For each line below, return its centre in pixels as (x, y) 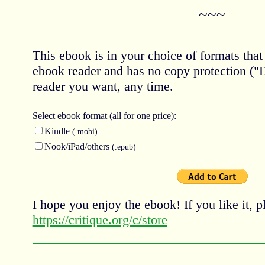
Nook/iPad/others (78, 146)
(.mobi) (85, 131)
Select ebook (57, 115)
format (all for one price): (129, 115)
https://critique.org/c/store (100, 219)
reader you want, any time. (103, 86)
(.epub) (124, 146)
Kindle (58, 131)
